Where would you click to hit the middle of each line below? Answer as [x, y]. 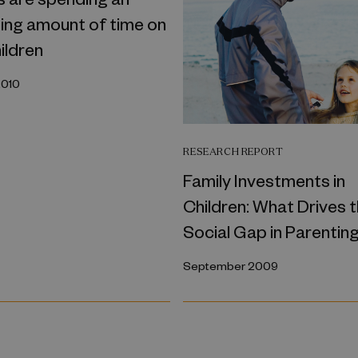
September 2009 [231, 265]
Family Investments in [265, 179]
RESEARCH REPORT [233, 151]
